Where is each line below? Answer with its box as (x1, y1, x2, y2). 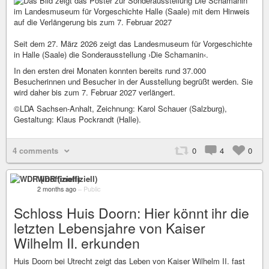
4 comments (13, 145, 58, 157)
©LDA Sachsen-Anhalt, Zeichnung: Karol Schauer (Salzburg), (14, 103, 227, 115)
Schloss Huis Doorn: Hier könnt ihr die (14, 203, 249, 223)
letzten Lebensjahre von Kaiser (14, 218, 205, 238)
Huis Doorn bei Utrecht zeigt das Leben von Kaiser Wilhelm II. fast (14, 255, 245, 267)
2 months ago (37, 184, 76, 194)
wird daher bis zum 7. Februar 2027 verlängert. (14, 86, 175, 98)
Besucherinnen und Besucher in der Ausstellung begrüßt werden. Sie (14, 76, 253, 88)
